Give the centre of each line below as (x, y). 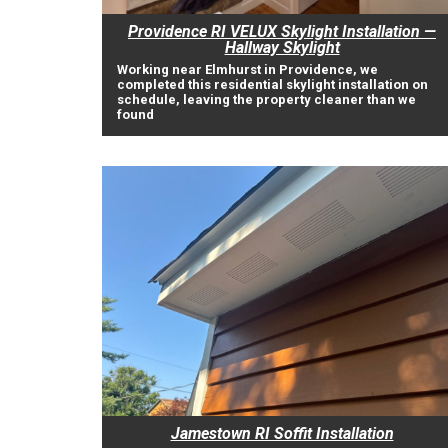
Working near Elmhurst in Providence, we (247, 69)
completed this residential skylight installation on (272, 84)
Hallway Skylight (282, 47)
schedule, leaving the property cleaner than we (266, 99)
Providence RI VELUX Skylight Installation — (282, 31)
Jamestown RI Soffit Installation (282, 433)
